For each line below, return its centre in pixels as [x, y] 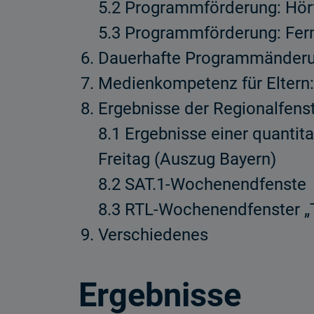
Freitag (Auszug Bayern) [187, 159]
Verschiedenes [153, 235]
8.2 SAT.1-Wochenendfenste [202, 184]
